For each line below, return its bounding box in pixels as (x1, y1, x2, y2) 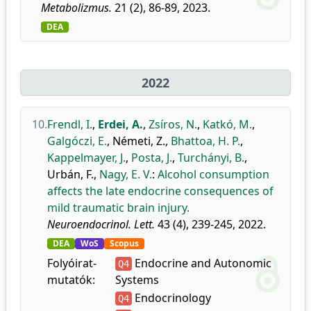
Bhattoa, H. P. (171, 133, 240, 149)
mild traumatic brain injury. (47, 200, 190, 215)
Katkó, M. (203, 117, 252, 132)
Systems (115, 272, 159, 287)
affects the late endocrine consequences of (47, 183, 274, 199)
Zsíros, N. (149, 117, 197, 132)
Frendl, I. (47, 117, 92, 132)
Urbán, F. (47, 167, 94, 182)
